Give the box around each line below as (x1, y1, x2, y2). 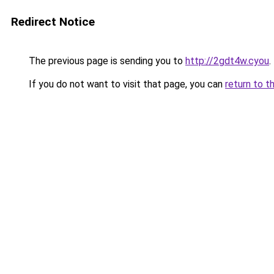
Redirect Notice (11, 15, 95, 29)
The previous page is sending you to (26, 55, 185, 67)
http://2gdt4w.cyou (185, 55, 269, 67)
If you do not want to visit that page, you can (26, 78, 225, 90)
